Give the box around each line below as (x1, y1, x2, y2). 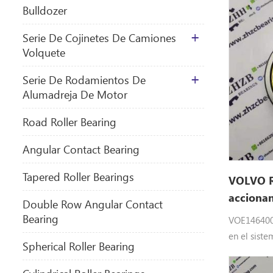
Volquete (23, 44, 65, 60)
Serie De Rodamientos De (23, 72, 146, 87)
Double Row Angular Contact (23, 196, 163, 211)
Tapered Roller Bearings (23, 169, 134, 184)
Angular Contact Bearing (23, 141, 140, 157)
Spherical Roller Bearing (23, 238, 135, 253)
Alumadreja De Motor (23, 87, 127, 102)
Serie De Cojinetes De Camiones (23, 30, 176, 45)
